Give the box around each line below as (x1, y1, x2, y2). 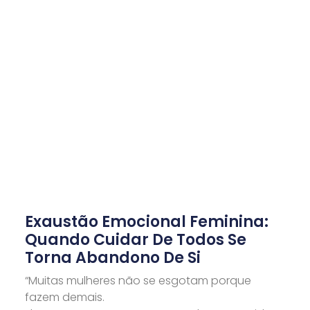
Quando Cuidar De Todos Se (24, 229, 246, 251)
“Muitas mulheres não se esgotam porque (24, 273, 251, 289)
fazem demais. (24, 289, 104, 306)
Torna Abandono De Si (24, 247, 201, 269)
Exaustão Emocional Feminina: (24, 211, 268, 233)
